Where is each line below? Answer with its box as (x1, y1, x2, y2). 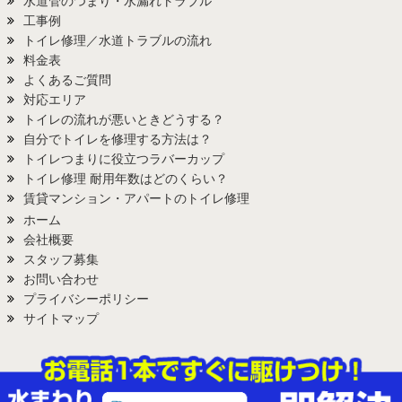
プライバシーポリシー (23, 292, 149, 307)
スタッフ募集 (23, 252, 99, 267)
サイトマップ (23, 311, 99, 327)
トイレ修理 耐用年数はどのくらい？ (23, 170, 228, 186)
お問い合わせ (23, 272, 99, 287)
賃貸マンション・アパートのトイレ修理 (23, 190, 249, 205)
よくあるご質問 (23, 72, 111, 87)
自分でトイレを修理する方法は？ (23, 131, 212, 146)
